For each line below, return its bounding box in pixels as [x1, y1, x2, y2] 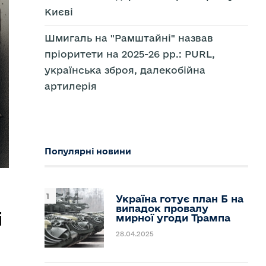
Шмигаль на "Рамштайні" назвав [44, 33, 213, 43]
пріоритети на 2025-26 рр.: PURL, [44, 49, 215, 59]
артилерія [44, 81, 97, 91]
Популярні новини [44, 146, 131, 156]
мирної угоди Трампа [115, 212, 230, 223]
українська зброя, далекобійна [44, 65, 205, 75]
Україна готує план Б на [115, 193, 243, 204]
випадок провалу [115, 202, 208, 214]
